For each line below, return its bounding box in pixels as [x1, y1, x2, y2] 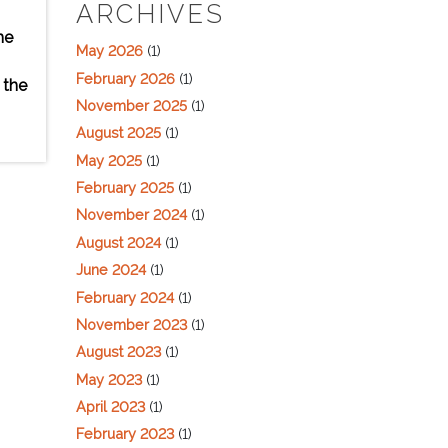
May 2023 [76, 370, 142, 388]
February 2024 [76, 288, 174, 306]
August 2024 [76, 233, 161, 251]
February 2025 [76, 179, 174, 197]
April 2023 [76, 398, 145, 416]
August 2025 [76, 124, 161, 142]
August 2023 [76, 343, 161, 361]
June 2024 [76, 261, 146, 279]
